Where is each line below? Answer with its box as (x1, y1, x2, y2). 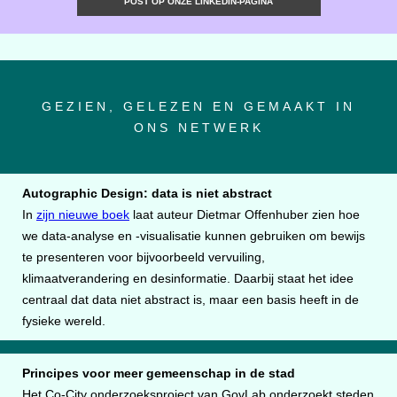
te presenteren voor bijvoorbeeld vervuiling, (22, 250, 265, 264)
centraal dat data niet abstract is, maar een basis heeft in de (22, 292, 359, 307)
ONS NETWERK (133, 121, 264, 135)
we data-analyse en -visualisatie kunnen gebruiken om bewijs (22, 229, 365, 243)
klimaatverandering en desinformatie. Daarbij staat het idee (22, 271, 354, 285)
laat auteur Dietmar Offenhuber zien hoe (129, 207, 360, 222)
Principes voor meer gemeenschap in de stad (22, 366, 295, 380)
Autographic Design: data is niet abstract (22, 186, 272, 200)
